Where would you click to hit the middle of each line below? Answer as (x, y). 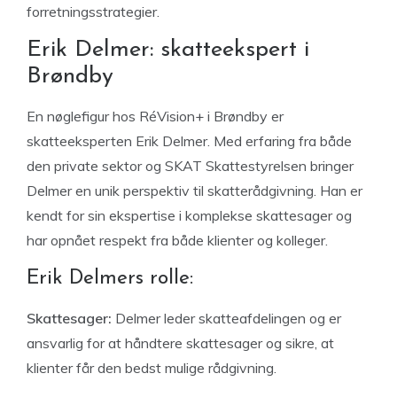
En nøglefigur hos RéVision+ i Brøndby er (155, 116)
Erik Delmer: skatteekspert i (168, 50)
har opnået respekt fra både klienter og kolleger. (177, 240)
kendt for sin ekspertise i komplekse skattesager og (189, 215)
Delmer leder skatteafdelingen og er (226, 318)
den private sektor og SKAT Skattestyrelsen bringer (190, 166)
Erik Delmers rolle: (110, 279)
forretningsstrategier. (93, 12)
